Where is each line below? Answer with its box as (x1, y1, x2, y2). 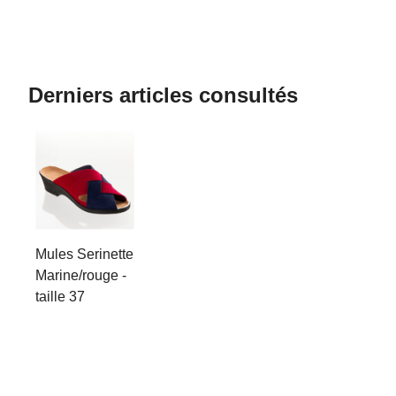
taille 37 (35, 289, 85, 304)
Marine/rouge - (35, 268, 126, 283)
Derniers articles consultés (28, 83, 298, 107)
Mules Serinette (35, 247, 133, 262)
